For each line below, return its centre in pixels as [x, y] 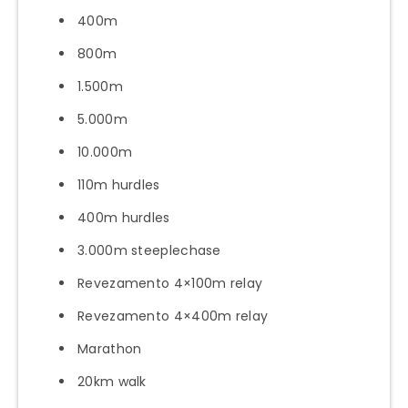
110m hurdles [119, 184]
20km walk [112, 381]
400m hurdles [124, 217]
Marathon [110, 348]
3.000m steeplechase [149, 250]
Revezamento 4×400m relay [173, 316]
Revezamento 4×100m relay [170, 283]
